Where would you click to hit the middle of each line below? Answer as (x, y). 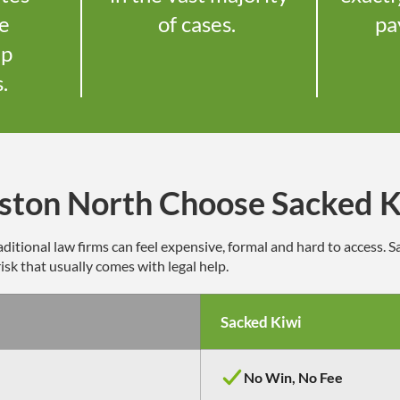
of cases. (200, 24)
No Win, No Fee (293, 378)
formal (248, 246)
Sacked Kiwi (261, 322)
